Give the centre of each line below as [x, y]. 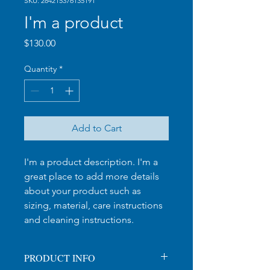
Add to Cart [96, 128]
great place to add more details [92, 176]
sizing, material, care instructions [93, 205]
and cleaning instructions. [79, 220]
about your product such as [83, 191]
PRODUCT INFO [60, 258]
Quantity [40, 69]
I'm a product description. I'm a [91, 162]
